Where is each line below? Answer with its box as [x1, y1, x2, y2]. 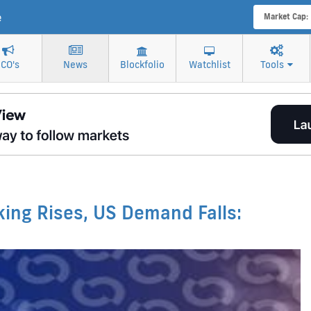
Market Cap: [263, 12, 308, 22]
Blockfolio [120, 58, 165, 71]
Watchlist [188, 58, 230, 71]
